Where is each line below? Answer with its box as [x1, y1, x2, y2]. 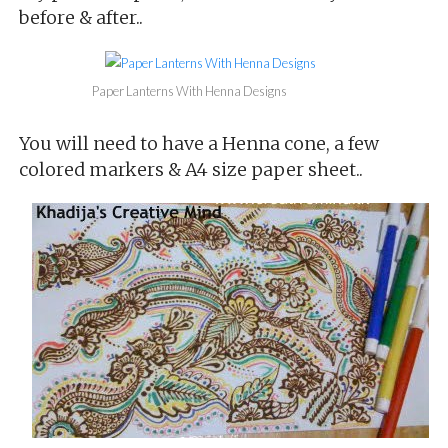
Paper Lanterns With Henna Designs [92, 82, 288, 99]
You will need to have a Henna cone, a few [18, 131, 379, 155]
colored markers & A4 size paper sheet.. [18, 157, 363, 181]
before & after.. [18, 5, 143, 29]
